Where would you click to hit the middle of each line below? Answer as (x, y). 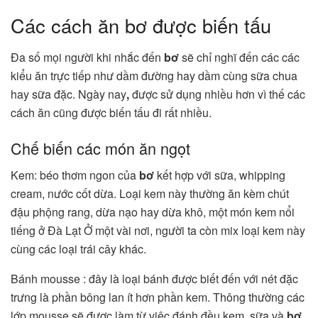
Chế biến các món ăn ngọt (103, 148)
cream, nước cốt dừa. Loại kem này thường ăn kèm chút (150, 194)
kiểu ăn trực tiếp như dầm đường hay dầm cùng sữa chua (154, 76)
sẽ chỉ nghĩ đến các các (239, 57)
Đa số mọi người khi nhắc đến (87, 57)
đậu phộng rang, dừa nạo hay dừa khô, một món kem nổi (153, 212)
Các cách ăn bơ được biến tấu (141, 26)
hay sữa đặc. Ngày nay (68, 94)
